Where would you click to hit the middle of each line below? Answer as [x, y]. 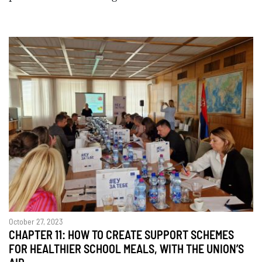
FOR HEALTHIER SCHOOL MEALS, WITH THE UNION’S [126, 249]
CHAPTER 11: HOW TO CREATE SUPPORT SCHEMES [121, 235]
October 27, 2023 [36, 222]
